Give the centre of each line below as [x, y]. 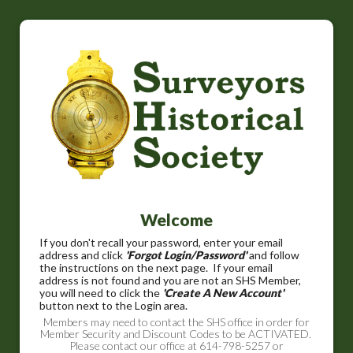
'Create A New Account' [223, 293]
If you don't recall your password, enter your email [161, 243]
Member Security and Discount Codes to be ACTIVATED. [176, 334]
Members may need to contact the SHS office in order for [176, 322]
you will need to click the [101, 293]
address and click [82, 255]
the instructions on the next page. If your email [156, 268]
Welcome [176, 220]
